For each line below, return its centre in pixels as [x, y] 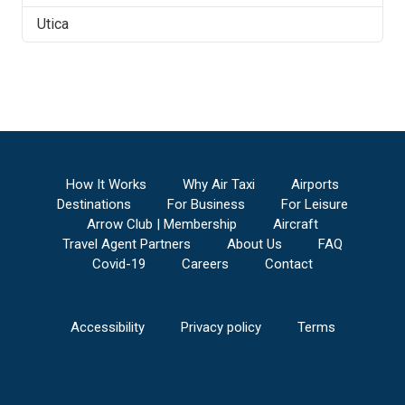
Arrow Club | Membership [162, 224]
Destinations [94, 204]
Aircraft [296, 224]
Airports [315, 184]
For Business [206, 204]
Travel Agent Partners [127, 244]
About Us [254, 244]
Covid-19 [119, 264]
